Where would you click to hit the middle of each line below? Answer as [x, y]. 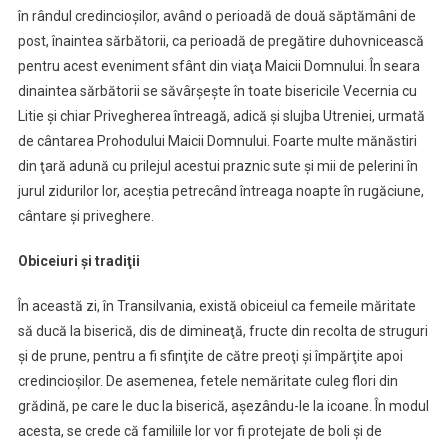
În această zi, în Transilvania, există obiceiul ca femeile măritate [216, 306]
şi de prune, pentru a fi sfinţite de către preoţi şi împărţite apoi [210, 356]
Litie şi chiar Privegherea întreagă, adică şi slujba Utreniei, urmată [221, 116]
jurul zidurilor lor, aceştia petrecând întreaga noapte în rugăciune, [220, 191]
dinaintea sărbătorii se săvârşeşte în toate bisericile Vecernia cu [217, 91]
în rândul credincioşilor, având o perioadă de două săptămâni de [216, 16]
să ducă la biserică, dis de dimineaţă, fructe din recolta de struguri [222, 331]
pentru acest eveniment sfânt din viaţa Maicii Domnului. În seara [218, 66]
